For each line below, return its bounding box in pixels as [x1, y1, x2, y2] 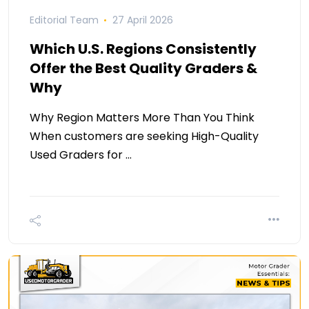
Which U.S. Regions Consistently [30, 39, 257, 59]
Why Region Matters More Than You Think [30, 110, 255, 126]
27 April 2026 [112, 13, 173, 28]
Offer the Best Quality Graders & [30, 59, 257, 79]
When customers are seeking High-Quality [30, 128, 259, 145]
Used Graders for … [30, 147, 132, 163]
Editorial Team [30, 13, 99, 28]
